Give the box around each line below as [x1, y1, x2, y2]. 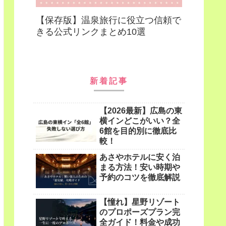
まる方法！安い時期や [99, 162, 180, 172]
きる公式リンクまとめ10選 [36, 26, 146, 37]
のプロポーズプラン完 [99, 208, 180, 217]
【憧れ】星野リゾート [99, 198, 180, 207]
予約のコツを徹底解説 [99, 173, 180, 182]
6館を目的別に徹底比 [99, 126, 177, 135]
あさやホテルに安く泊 [99, 152, 180, 161]
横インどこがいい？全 [99, 116, 180, 125]
